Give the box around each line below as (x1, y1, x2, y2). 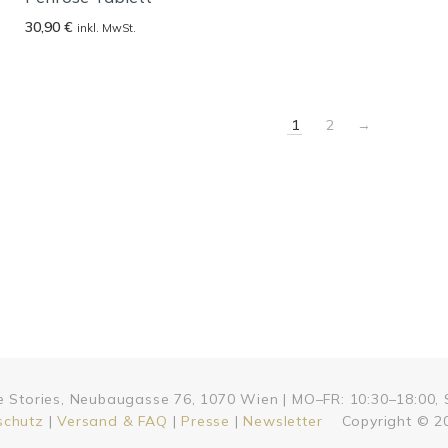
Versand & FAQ (57, 412, 168, 431)
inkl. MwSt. (77, 21, 137, 35)
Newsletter (243, 412, 323, 431)
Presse (181, 412, 230, 431)
